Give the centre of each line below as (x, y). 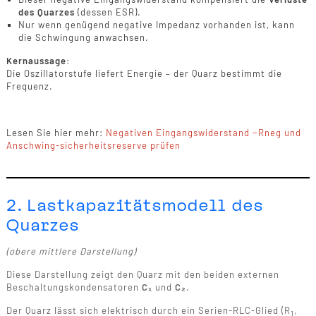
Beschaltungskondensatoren (74, 287)
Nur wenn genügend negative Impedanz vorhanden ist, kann (156, 24)
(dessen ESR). (108, 12)
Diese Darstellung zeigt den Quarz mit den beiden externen (142, 275)
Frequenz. (29, 86)
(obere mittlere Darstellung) (71, 251)
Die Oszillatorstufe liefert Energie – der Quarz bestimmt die (144, 73)
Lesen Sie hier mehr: (56, 132)
